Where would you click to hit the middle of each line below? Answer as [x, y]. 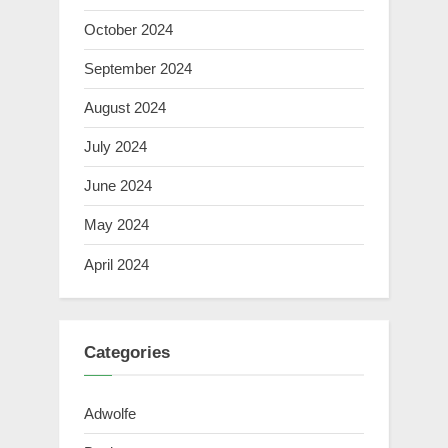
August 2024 [125, 107]
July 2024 [115, 147]
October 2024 [128, 29]
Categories [127, 353]
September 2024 [138, 68]
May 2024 [116, 225]
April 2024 [116, 264]
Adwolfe [110, 413]
